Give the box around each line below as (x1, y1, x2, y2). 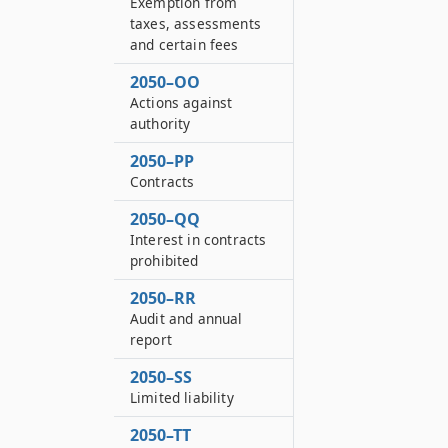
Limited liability (130, 388, 234, 407)
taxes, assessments (130, 14, 261, 33)
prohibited (130, 251, 199, 270)
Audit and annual (130, 309, 243, 328)
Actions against (130, 93, 233, 112)
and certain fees (130, 35, 239, 54)
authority (130, 114, 191, 133)
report (130, 330, 172, 349)
